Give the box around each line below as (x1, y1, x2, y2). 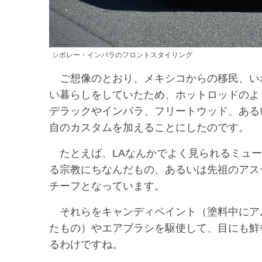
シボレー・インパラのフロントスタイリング (52, 51, 192, 60)
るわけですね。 (49, 239, 123, 251)
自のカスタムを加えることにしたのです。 (49, 122, 249, 134)
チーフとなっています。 (49, 180, 165, 192)
